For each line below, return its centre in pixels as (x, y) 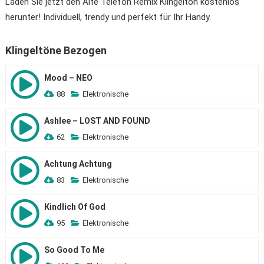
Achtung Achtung (78, 164)
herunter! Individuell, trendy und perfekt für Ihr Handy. (108, 17)
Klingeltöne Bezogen (56, 50)
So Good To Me (74, 250)
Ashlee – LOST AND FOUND (97, 121)
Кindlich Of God (75, 207)
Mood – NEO (68, 78)
